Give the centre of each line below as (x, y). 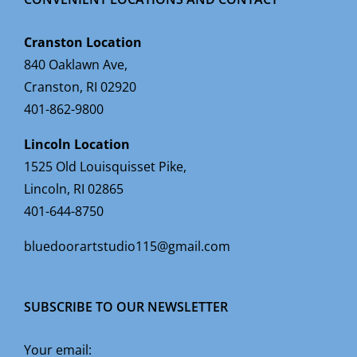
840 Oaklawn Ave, (76, 65)
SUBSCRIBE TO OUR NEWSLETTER (126, 307)
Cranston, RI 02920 (80, 87)
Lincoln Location (77, 144)
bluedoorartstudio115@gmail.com (127, 246)
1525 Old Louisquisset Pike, (105, 167)
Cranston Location (83, 42)
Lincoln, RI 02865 (74, 189)
